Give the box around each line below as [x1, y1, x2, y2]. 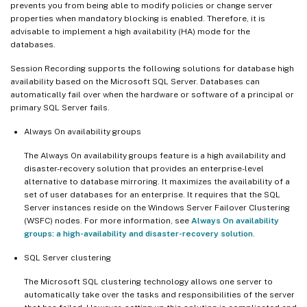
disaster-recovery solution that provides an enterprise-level [24, 163, 264, 173]
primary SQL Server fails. [10, 102, 114, 112]
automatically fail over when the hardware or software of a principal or [10, 89, 294, 99]
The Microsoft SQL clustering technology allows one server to [24, 276, 273, 286]
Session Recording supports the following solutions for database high [10, 63, 294, 73]
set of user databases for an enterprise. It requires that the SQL [24, 189, 280, 199]
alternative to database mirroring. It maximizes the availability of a [24, 176, 290, 186]
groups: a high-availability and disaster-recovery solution [24, 228, 253, 238]
